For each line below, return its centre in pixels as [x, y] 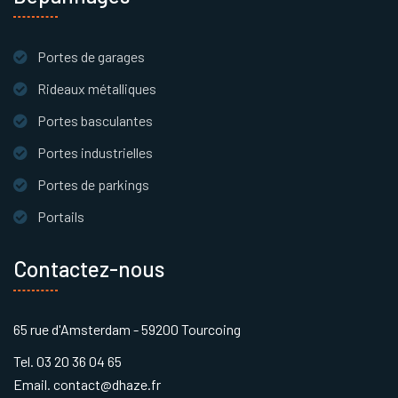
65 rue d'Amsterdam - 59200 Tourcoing [127, 330]
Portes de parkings [93, 185]
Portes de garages [91, 57]
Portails [61, 217]
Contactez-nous [89, 269]
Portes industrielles [95, 153]
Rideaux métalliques [97, 89]
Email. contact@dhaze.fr [87, 385]
